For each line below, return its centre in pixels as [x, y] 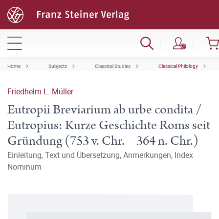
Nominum [24, 167]
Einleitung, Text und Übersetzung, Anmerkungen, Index [100, 155]
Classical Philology [178, 66]
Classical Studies [113, 66]
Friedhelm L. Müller [40, 91]
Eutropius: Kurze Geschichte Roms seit [109, 125]
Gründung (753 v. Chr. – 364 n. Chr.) [103, 141]
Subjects [58, 66]
